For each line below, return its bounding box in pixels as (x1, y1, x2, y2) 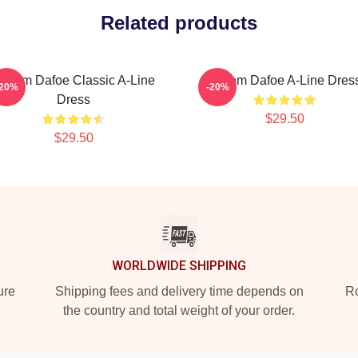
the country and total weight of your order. (63, 304, 295, 317)
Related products (101, 12, 257, 34)
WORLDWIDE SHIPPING (112, 258, 246, 273)
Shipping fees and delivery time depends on (54, 284, 304, 298)
